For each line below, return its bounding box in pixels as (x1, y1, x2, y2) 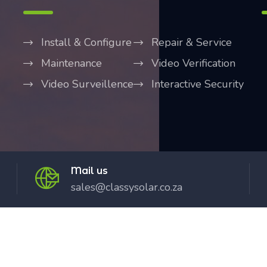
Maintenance (41, 56, 102, 70)
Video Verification (151, 56, 235, 70)
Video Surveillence (41, 77, 133, 91)
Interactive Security (151, 77, 244, 91)
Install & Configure (41, 35, 132, 49)
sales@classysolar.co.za (70, 180, 182, 194)
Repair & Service (151, 35, 232, 49)
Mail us (70, 165, 108, 176)
